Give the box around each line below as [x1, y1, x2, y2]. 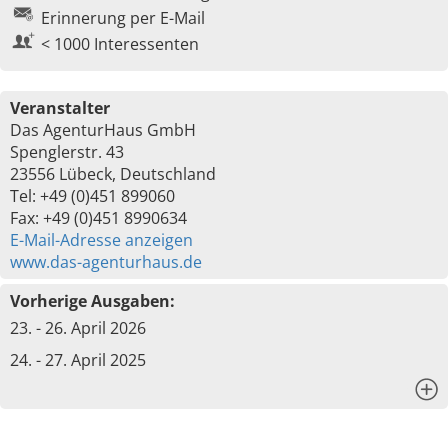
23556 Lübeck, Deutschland [10, 163, 216, 185]
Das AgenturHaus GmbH [10, 119, 196, 141]
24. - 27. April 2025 [10, 349, 146, 371]
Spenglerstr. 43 [10, 141, 124, 163]
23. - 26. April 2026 [10, 317, 146, 339]
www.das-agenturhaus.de [10, 251, 202, 273]
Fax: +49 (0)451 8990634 [10, 207, 187, 229]
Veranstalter [10, 97, 110, 119]
